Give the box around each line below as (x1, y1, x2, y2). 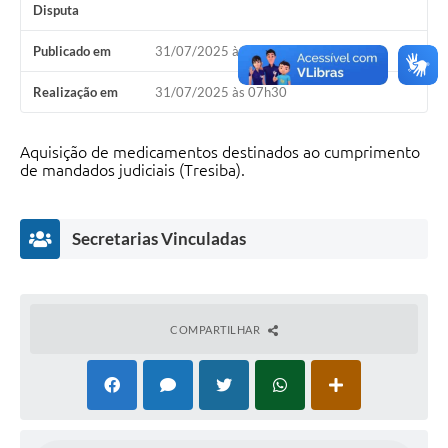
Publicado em (33, 43, 111, 60)
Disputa (33, 2, 79, 19)
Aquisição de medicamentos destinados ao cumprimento (20, 143, 420, 162)
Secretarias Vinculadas (72, 228, 246, 250)
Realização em (33, 84, 118, 101)
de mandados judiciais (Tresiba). (20, 161, 245, 180)
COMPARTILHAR (170, 323, 263, 337)
